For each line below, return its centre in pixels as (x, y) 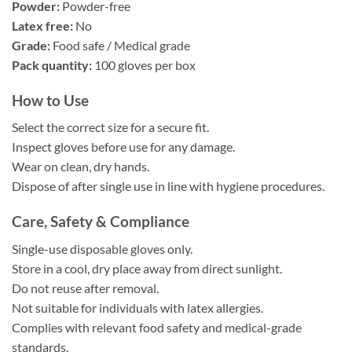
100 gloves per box (144, 64)
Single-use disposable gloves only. (102, 248)
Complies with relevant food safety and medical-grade (157, 327)
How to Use (50, 100)
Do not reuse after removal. (85, 288)
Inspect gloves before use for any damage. (123, 147)
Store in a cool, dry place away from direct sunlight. (147, 268)
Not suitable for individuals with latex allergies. (137, 307)
